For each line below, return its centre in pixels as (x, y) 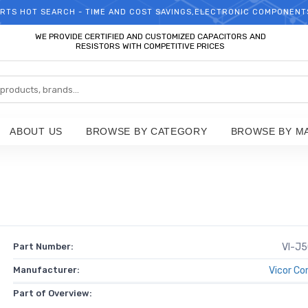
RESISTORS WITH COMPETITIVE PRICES (151, 46)
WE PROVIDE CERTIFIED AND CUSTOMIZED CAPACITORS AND (150, 36)
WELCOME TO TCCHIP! (154, 12)
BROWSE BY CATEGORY (146, 131)
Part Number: (43, 246)
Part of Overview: (52, 293)
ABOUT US (36, 131)
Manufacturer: (46, 270)
